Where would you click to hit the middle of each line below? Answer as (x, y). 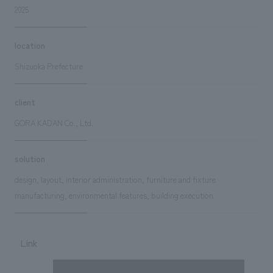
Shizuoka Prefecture (48, 66)
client (25, 101)
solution (30, 158)
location (30, 45)
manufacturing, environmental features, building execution (114, 195)
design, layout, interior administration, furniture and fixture (115, 179)
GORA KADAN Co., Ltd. (54, 122)
